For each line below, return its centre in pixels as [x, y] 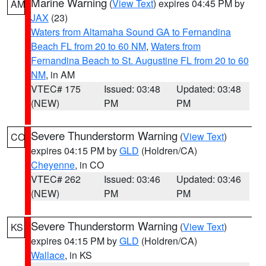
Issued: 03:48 [132, 89]
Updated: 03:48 [209, 89]
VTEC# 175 [56, 89]
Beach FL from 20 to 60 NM [88, 46]
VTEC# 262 [56, 179]
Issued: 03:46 [132, 179]
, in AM [60, 75]
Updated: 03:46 [209, 179]
